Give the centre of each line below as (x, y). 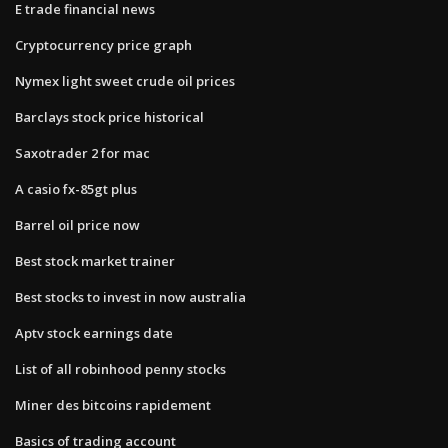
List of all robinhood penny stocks (120, 368)
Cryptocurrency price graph (103, 44)
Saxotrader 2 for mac (82, 152)
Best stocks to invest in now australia (130, 296)
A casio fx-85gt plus (76, 188)
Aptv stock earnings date (94, 332)
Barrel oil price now (77, 224)
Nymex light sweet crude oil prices (125, 80)
